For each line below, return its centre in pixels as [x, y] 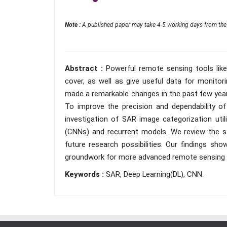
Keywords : [85, 174]
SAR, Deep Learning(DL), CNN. [155, 174]
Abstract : [85, 68]
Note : [73, 25]
